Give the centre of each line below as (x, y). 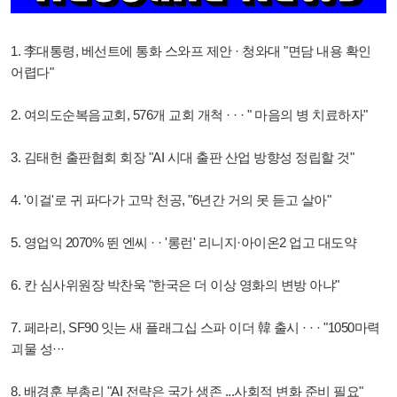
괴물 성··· (38, 348)
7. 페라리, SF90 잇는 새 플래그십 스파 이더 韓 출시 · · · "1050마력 (195, 327)
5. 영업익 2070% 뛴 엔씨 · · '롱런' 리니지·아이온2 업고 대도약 (183, 242)
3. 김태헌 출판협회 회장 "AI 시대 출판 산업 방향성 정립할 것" (182, 157)
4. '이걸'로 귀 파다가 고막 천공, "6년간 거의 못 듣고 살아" (171, 199)
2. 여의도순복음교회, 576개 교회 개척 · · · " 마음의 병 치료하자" (189, 114)
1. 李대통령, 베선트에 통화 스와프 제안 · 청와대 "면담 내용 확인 (191, 51)
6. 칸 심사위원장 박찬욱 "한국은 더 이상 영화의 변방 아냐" (175, 284)
